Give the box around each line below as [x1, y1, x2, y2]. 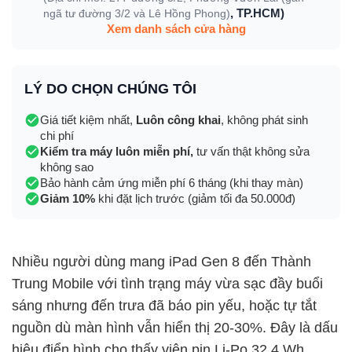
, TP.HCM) [230, 6, 284, 20]
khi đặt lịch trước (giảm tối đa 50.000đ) [95, 192, 295, 205]
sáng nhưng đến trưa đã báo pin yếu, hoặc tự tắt [12, 298, 317, 313]
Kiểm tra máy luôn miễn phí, [40, 145, 193, 158]
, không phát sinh [221, 113, 308, 126]
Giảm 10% [40, 192, 95, 205]
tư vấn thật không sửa [193, 145, 310, 158]
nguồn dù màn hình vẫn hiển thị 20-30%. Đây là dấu [12, 320, 338, 335]
